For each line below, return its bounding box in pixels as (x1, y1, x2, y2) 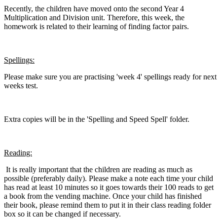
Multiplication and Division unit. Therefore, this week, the (4, 13, 184, 22)
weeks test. (4, 81, 40, 90)
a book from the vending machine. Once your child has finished (4, 192, 202, 201)
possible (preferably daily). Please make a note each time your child (4, 174, 213, 183)
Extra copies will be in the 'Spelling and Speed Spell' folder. (4, 115, 191, 124)
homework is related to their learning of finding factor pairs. (4, 22, 191, 31)
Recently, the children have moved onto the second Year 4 (4, 4, 184, 13)
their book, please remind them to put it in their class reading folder (4, 201, 211, 210)
